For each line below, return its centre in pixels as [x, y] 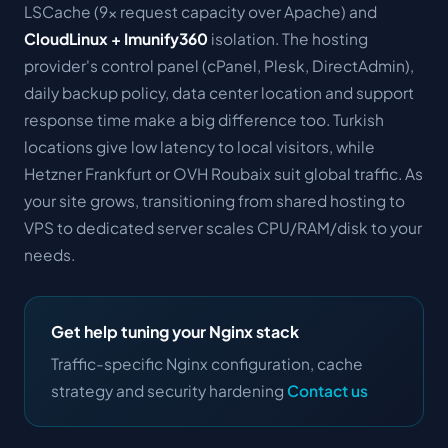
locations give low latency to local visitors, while [199, 146]
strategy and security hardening [169, 390]
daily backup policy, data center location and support [219, 92]
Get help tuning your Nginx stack [175, 331]
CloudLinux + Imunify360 [116, 38]
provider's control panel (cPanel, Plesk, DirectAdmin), [219, 65]
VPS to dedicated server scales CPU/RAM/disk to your [223, 227]
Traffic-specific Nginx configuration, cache [207, 363]
